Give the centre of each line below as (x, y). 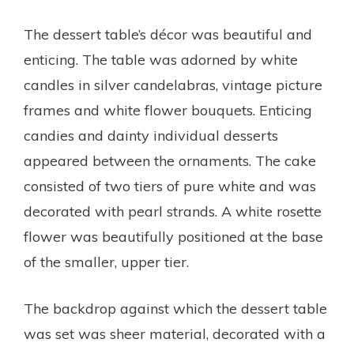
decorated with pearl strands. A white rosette (173, 212)
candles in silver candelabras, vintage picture (173, 85)
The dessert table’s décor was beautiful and (168, 35)
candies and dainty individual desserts (151, 136)
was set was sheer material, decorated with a (175, 334)
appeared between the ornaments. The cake (170, 161)
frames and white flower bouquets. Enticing (168, 111)
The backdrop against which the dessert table (175, 309)
